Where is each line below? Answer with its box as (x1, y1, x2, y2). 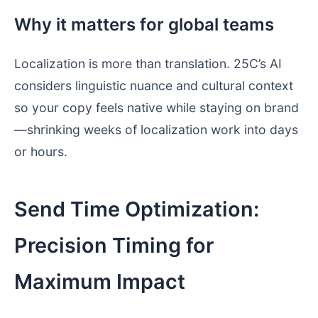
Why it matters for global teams (14, 14, 274, 35)
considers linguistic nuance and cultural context (14, 77, 293, 93)
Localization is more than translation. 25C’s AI (14, 55, 282, 71)
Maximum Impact (14, 268, 185, 294)
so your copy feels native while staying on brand (14, 99, 299, 115)
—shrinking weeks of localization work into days (14, 121, 298, 137)
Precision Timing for (14, 232, 214, 258)
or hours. (14, 143, 67, 159)
